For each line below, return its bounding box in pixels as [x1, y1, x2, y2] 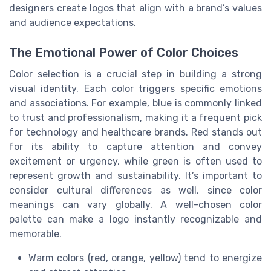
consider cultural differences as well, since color [9, 184, 262, 196]
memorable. [9, 227, 62, 240]
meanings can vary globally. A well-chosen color [9, 198, 262, 211]
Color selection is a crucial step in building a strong [9, 68, 262, 80]
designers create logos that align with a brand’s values [9, 2, 262, 15]
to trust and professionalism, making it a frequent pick [9, 111, 262, 123]
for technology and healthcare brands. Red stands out [9, 126, 262, 138]
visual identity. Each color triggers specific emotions [9, 82, 262, 94]
